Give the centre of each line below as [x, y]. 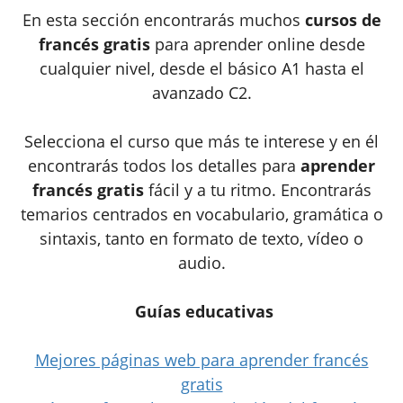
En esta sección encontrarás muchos [163, 19]
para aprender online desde [257, 44]
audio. [201, 262]
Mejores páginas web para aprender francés [201, 359]
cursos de [343, 19]
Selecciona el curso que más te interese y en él [201, 141]
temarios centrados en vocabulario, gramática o [201, 214]
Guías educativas [204, 311]
